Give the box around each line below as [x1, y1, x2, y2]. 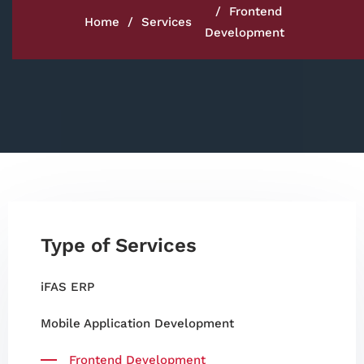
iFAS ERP [41, 279, 94, 294]
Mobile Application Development [41, 316, 234, 331]
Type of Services [41, 234, 197, 257]
